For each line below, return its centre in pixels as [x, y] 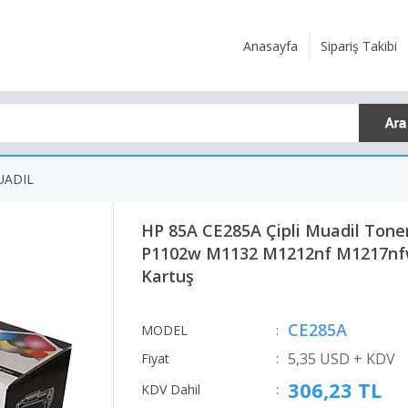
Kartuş [168, 276]
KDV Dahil [171, 389]
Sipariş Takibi [359, 46]
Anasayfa [270, 46]
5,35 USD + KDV [342, 359]
